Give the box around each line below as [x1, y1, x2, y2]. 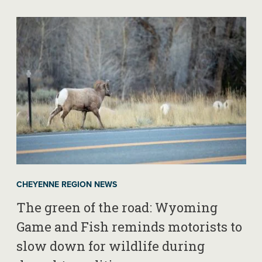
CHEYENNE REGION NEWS [16, 178, 117, 191]
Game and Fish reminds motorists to [16, 218, 242, 235]
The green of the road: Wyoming [16, 198, 218, 216]
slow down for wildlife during [16, 237, 205, 254]
